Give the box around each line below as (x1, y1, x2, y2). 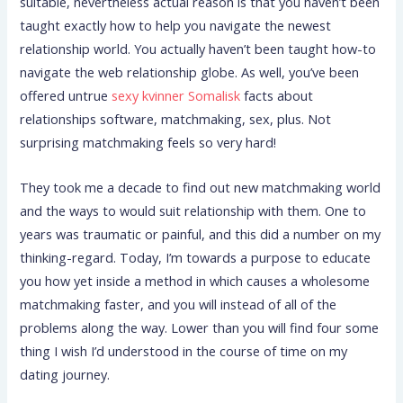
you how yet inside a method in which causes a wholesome (20, 271, 371, 290)
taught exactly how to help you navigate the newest (20, 16, 332, 35)
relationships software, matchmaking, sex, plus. (20, 110, 305, 129)
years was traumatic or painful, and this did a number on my (20, 224, 381, 243)
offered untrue (20, 86, 112, 105)
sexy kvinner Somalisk (112, 86, 241, 105)
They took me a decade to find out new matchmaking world (20, 177, 381, 196)
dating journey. (20, 364, 111, 383)
